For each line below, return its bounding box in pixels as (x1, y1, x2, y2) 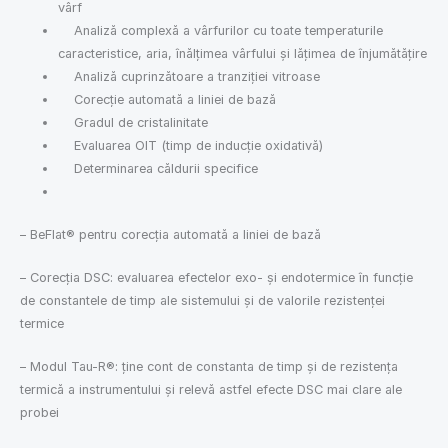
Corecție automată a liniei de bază (58, 92, 277, 108)
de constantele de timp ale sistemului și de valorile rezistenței (20, 292, 385, 308)
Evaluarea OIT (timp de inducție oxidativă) (58, 138, 324, 154)
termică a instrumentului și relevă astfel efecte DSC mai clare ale (20, 382, 402, 398)
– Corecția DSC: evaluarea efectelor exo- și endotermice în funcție (20, 269, 413, 285)
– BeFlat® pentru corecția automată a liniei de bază (20, 226, 321, 242)
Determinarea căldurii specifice (58, 161, 259, 177)
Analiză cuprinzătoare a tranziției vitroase (58, 69, 321, 85)
